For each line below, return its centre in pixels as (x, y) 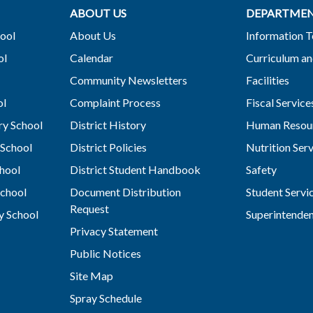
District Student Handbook (135, 169)
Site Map (91, 275)
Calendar (91, 57)
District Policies (108, 147)
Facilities (267, 80)
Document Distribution (125, 191)
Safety (261, 169)
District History (108, 124)
